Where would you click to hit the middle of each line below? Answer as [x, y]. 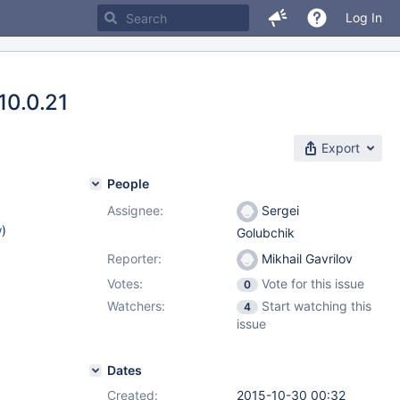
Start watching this [317, 306]
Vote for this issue [313, 283]
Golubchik [266, 233]
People [128, 183]
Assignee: [135, 210]
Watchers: [136, 306]
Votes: [125, 283]
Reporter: [134, 258]
